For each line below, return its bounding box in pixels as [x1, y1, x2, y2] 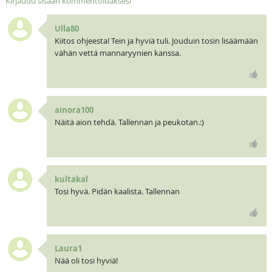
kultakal [54, 174, 88, 185]
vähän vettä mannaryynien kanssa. [54, 47, 181, 59]
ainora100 [54, 104, 93, 116]
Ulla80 [54, 23, 79, 35]
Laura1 [54, 242, 82, 254]
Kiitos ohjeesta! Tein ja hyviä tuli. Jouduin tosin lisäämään [54, 35, 258, 47]
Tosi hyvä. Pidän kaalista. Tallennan [54, 186, 180, 197]
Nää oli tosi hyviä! [54, 254, 118, 266]
